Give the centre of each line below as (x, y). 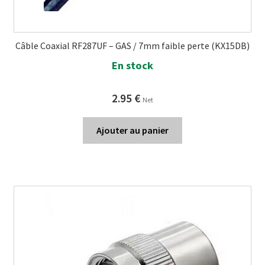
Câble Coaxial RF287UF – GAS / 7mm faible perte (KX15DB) (132, 46)
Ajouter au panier (132, 130)
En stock (132, 65)
